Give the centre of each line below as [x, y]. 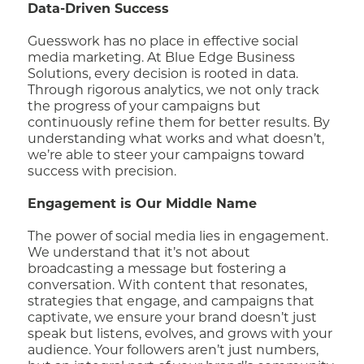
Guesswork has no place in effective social [163, 42]
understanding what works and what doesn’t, [176, 140]
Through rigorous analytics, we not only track [174, 91]
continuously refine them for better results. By [179, 123]
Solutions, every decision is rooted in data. [163, 75]
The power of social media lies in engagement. [178, 237]
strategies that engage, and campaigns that [171, 302]
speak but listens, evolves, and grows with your [180, 335]
